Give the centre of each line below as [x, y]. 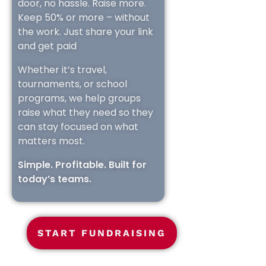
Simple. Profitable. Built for [82, 165]
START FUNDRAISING [102, 233]
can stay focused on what [78, 127]
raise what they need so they [85, 113]
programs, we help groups [79, 99]
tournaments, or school [72, 84]
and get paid [47, 46]
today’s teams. [55, 179]
